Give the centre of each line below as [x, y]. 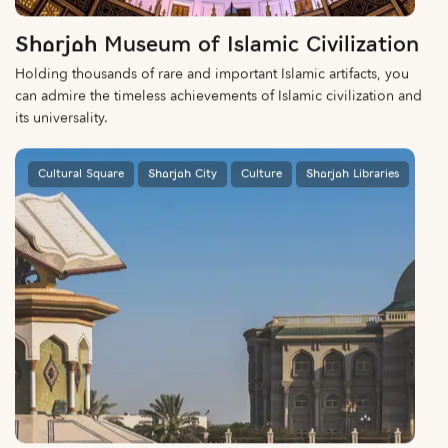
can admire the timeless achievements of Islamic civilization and [218, 95]
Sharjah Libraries [352, 170]
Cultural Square [81, 170]
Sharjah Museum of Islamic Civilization [217, 45]
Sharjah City [182, 170]
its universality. [61, 117]
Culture [261, 170]
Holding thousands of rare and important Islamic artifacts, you [212, 73]
